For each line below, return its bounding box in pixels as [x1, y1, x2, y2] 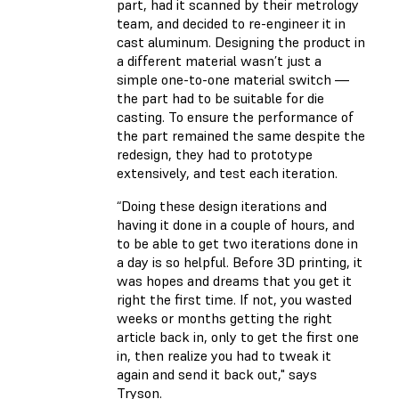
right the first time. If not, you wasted [117, 289, 352, 308]
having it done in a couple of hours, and [117, 215, 354, 233]
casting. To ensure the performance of [117, 107, 354, 126]
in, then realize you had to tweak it [117, 346, 331, 364]
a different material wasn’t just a [117, 51, 322, 69]
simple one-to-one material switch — [117, 69, 349, 88]
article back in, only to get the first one [117, 327, 359, 346]
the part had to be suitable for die [117, 88, 324, 107]
